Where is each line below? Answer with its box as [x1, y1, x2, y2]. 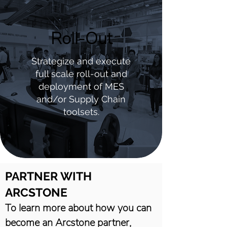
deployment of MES [38, 81, 124, 92]
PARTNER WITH [5, 169, 92, 183]
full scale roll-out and [35, 68, 127, 79]
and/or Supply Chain [36, 94, 126, 104]
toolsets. [63, 106, 99, 117]
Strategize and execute [31, 56, 131, 66]
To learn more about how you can [5, 201, 152, 215]
